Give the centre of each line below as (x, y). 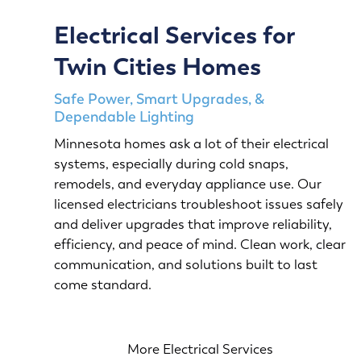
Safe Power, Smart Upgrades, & (160, 99)
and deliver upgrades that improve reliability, (193, 224)
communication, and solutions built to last (186, 265)
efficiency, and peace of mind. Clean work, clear (200, 245)
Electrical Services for (174, 35)
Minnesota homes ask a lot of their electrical (192, 144)
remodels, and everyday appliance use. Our (188, 184)
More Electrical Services (201, 349)
